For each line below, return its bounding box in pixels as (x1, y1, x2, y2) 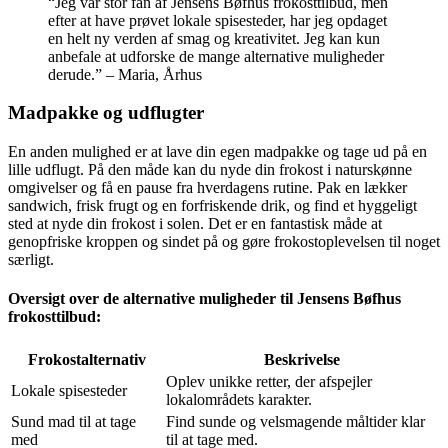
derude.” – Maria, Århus (48, 65, 202, 83)
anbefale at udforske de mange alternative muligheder (48, 47, 384, 65)
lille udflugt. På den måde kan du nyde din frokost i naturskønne (8, 161, 412, 178)
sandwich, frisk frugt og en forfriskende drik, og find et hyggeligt (8, 197, 417, 214)
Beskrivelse (263, 350, 340, 368)
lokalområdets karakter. (166, 390, 312, 408)
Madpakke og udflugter (8, 102, 204, 124)
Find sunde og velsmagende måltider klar (166, 412, 425, 430)
